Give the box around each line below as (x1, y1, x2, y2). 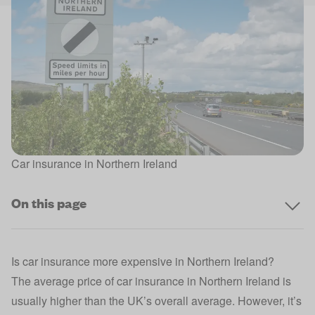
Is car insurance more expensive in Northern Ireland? (11, 253, 274, 270)
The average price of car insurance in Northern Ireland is (11, 273, 291, 290)
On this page (11, 194, 86, 212)
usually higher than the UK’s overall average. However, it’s (11, 292, 302, 309)
